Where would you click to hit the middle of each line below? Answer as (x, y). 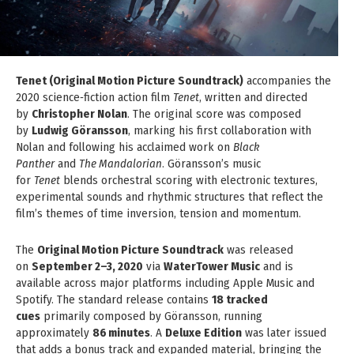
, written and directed (253, 97)
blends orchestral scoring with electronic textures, (189, 180)
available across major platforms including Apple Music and (165, 282)
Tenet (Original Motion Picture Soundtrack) (130, 80)
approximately (54, 332)
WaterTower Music (212, 266)
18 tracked (240, 299)
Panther (35, 163)
